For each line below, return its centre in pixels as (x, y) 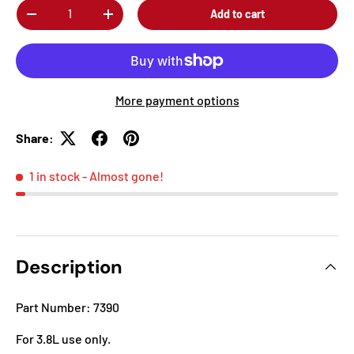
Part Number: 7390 (68, 307)
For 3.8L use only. (63, 339)
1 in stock (55, 175)
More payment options (177, 100)
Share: (35, 137)
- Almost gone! (123, 175)
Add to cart (238, 13)
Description (69, 267)
